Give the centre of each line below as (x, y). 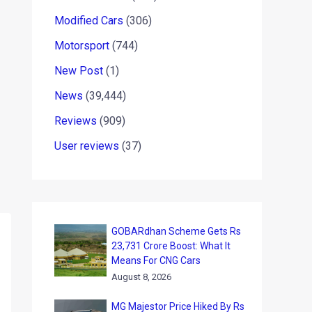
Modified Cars (89, 21)
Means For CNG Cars (156, 260)
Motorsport (82, 46)
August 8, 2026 (141, 277)
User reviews (87, 146)
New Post (79, 71)
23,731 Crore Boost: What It (171, 246)
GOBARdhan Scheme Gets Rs (176, 231)
